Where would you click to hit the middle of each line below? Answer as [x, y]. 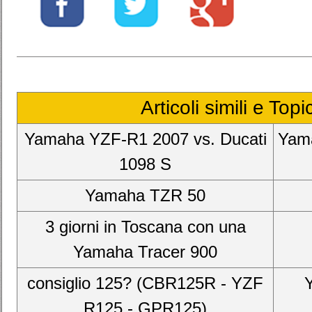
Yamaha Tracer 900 [145, 252]
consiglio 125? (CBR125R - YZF [145, 283]
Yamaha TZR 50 [145, 195]
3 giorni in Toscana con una [145, 227]
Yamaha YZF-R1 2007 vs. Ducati [145, 139]
